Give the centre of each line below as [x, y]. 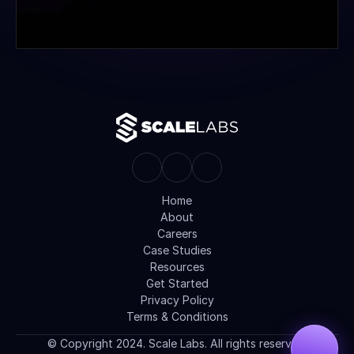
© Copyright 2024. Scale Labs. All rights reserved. [177, 343]
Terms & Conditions [177, 316]
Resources [177, 267]
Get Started [177, 283]
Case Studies [177, 250]
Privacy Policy [177, 300]
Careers [177, 233]
